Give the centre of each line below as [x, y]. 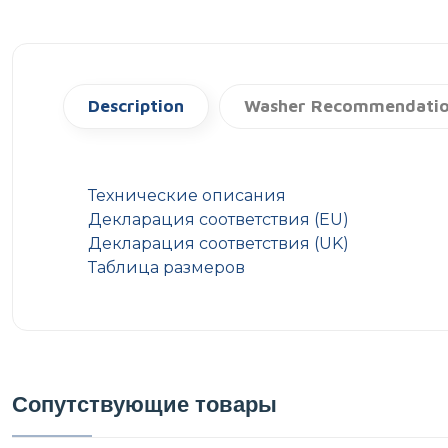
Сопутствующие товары [144, 403]
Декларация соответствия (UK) [218, 243]
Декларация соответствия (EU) [218, 219]
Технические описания [187, 195]
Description [136, 105]
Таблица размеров [166, 267]
